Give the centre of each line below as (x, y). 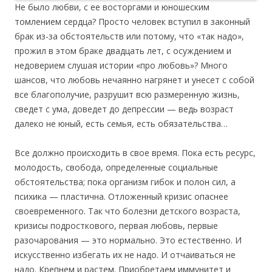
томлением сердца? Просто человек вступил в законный (132, 22)
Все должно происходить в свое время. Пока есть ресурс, (135, 153)
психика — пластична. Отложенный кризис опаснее (121, 197)
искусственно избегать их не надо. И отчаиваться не (125, 255)
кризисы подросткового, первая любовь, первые (116, 226)
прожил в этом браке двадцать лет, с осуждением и (123, 51)
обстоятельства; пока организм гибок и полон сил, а (125, 182)
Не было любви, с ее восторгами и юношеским (112, 7)
